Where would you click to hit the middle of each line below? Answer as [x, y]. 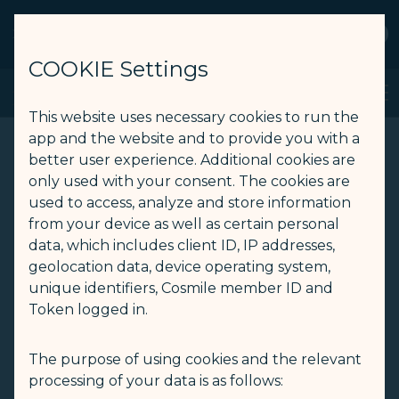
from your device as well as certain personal [184, 224]
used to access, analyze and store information [190, 203]
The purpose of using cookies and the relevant [195, 359]
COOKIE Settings [118, 69]
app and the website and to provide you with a [194, 138]
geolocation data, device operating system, [179, 267]
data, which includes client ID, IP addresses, [182, 245]
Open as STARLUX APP [133, 41]
